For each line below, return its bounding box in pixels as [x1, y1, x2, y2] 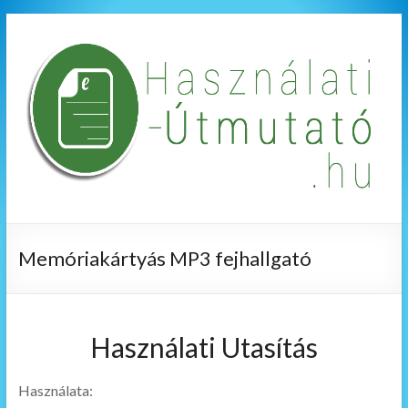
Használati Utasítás [89, 331, 318, 363]
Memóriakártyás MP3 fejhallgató [17, 246, 311, 270]
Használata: [17, 382, 93, 399]
